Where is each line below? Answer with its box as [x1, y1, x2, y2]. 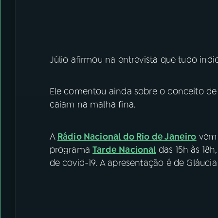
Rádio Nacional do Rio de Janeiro [57, 130, 197, 143]
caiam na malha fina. [49, 99, 136, 110]
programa [49, 144, 93, 156]
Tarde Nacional [92, 144, 156, 156]
